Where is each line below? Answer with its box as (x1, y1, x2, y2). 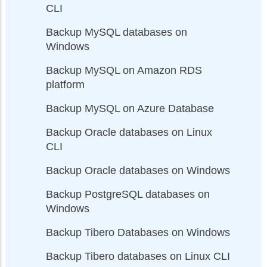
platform (46, 78, 85, 91)
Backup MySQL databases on (46, 26, 187, 38)
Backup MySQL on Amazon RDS (46, 64, 202, 76)
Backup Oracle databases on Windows (46, 164, 230, 176)
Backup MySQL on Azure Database (46, 102, 214, 114)
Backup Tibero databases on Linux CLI (46, 250, 230, 262)
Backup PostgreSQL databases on (46, 188, 210, 200)
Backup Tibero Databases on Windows (46, 226, 230, 238)
